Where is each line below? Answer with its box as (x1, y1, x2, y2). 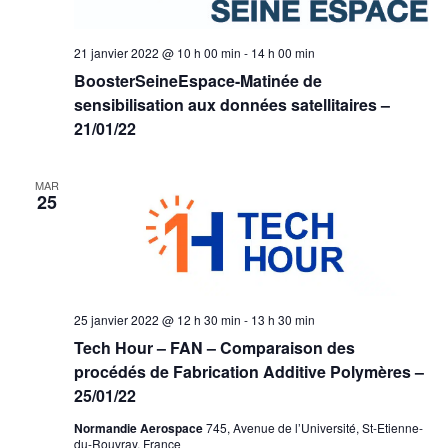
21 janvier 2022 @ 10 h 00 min (73, 43, 241, 61)
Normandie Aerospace (73, 418, 206, 437)
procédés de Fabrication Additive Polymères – (73, 359, 424, 383)
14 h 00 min (250, 43, 315, 61)
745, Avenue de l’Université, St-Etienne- (205, 418, 423, 436)
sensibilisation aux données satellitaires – (73, 92, 390, 116)
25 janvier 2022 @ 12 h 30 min (73, 310, 241, 328)
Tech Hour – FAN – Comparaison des (73, 335, 355, 359)
